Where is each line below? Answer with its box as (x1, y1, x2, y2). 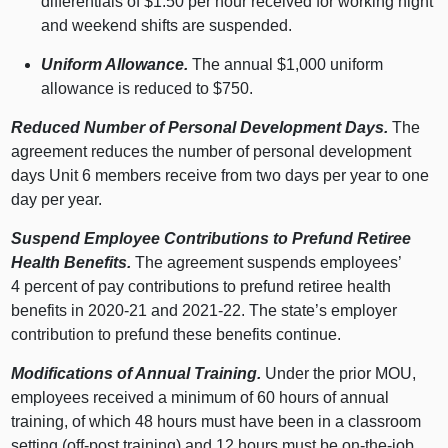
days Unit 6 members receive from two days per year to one (11, 167, 430, 185)
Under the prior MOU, (261, 365, 417, 383)
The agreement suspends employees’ (131, 254, 402, 272)
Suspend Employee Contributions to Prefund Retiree (11, 230, 412, 248)
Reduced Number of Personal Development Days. (11, 119, 389, 137)
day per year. (11, 191, 103, 209)
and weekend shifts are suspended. (41, 17, 293, 35)
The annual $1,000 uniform (188, 56, 384, 74)
